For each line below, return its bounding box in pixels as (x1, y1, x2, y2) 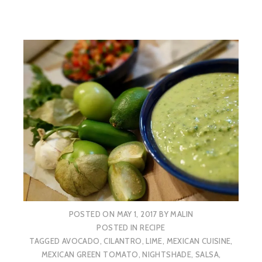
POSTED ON (68, 209, 117, 219)
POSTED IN (96, 223, 140, 233)
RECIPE (140, 223, 166, 233)
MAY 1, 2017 (116, 209, 157, 219)
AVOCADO (61, 236, 100, 246)
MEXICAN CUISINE (166, 236, 231, 246)
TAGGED (29, 236, 62, 246)
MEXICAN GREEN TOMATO (41, 250, 139, 260)
